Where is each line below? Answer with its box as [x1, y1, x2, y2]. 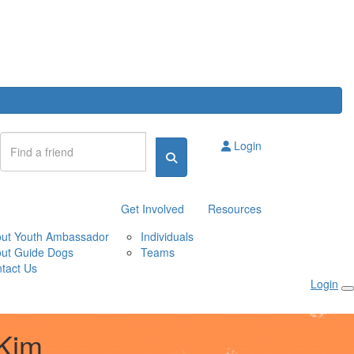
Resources [208, 201, 262, 217]
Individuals [141, 228, 194, 244]
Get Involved [121, 201, 184, 217]
